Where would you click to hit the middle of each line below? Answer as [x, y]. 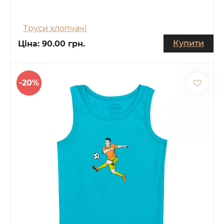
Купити [188, 43]
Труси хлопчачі [55, 28]
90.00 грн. [63, 43]
